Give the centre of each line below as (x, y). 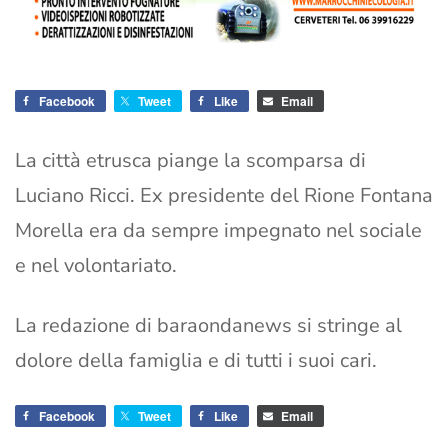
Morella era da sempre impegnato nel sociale (218, 231)
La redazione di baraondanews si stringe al (208, 326)
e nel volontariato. (96, 266)
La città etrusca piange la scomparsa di (190, 161)
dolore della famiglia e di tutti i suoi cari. (196, 361)
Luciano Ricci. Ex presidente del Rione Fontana (224, 196)
